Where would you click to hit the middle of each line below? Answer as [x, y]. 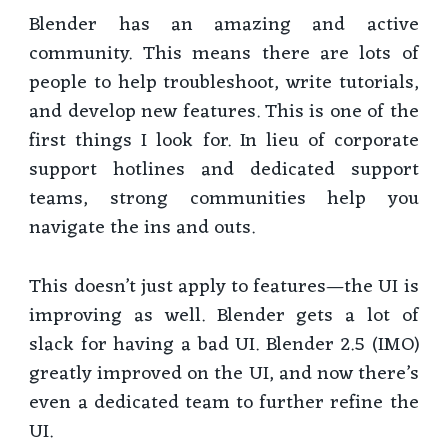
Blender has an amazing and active [224, 25]
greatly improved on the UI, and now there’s [224, 373]
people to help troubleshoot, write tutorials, [224, 83]
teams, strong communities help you [224, 199]
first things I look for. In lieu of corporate [224, 141]
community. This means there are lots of [224, 54]
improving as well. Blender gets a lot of [224, 315]
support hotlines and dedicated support [224, 170]
